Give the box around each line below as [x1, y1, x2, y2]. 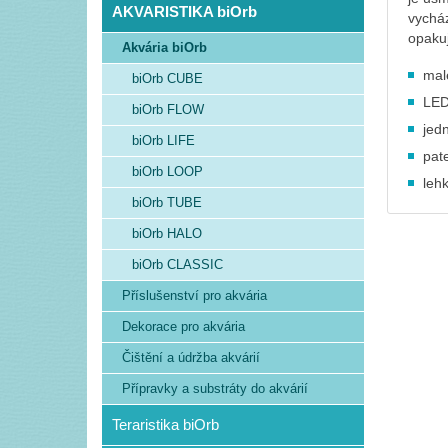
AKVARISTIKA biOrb [112, 3, 257, 20]
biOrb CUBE [132, 71, 203, 86]
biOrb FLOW [132, 102, 204, 117]
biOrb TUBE [132, 195, 202, 210]
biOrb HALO [132, 226, 202, 241]
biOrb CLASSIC [132, 257, 223, 272]
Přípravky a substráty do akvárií [122, 381, 308, 396]
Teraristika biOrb [112, 416, 219, 433]
